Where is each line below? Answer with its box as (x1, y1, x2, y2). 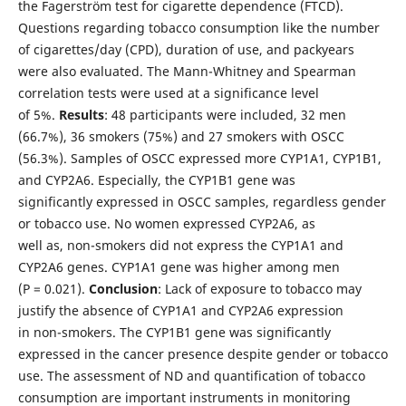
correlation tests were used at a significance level (17, 83, 319, 101)
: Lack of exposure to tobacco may (157, 279, 362, 297)
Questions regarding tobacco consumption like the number (17, 18, 380, 36)
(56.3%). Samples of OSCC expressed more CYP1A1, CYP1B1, (17, 149, 382, 167)
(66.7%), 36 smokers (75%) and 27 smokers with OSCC (17, 127, 344, 145)
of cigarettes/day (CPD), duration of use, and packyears (17, 40, 354, 58)
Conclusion (88, 279, 158, 297)
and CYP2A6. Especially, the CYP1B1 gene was (17, 170, 295, 188)
